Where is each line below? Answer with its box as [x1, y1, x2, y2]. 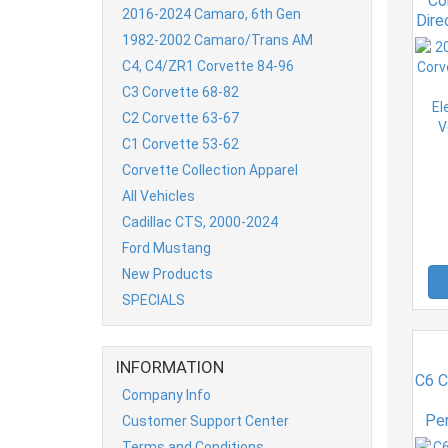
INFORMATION [116, 356, 224, 377]
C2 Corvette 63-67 [122, 109, 239, 126]
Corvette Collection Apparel [122, 161, 298, 178]
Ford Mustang [122, 239, 211, 256]
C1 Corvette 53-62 [122, 135, 239, 152]
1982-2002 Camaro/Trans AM [122, 31, 313, 48]
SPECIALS [122, 291, 185, 308]
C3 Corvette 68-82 [122, 83, 239, 100]
